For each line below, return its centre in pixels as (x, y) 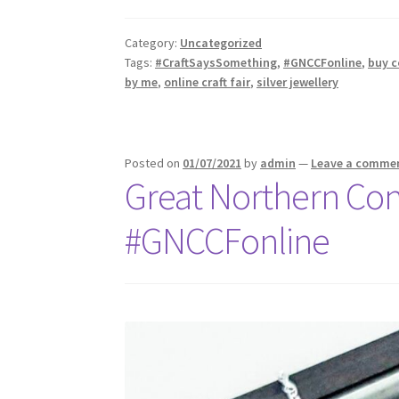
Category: (153, 42)
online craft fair (208, 81)
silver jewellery (298, 81)
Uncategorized (221, 42)
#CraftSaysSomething (216, 62)
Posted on (154, 163)
